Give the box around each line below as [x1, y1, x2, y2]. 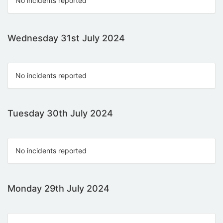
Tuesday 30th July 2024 [7, 108, 113, 118]
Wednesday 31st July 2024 [7, 32, 125, 43]
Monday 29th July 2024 [7, 183, 110, 194]
